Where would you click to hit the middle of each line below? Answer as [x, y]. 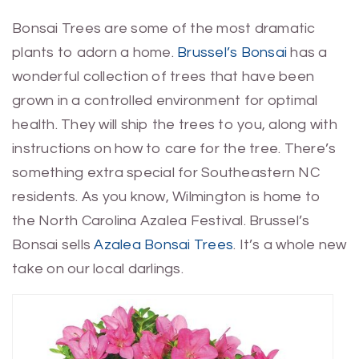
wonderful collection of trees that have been [163, 77]
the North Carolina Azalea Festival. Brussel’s [161, 221]
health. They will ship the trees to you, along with [175, 125]
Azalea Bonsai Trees [163, 245]
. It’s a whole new [290, 245]
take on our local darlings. [98, 269]
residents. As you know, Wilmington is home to [167, 197]
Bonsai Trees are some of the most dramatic [164, 29]
